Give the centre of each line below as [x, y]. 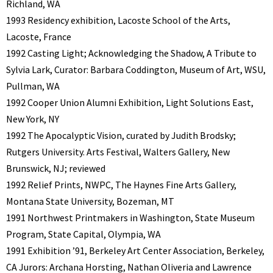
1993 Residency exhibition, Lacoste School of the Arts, [118, 20]
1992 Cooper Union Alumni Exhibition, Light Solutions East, [130, 103]
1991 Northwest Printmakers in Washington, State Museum [130, 218]
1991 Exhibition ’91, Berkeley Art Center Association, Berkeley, [135, 251]
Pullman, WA [33, 86]
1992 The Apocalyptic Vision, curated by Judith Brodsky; [121, 136]
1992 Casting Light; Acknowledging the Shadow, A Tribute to [131, 53]
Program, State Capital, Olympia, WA [83, 234]
